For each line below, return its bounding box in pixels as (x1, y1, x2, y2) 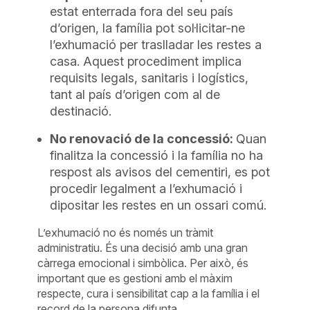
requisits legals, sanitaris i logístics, (50, 70, 249, 85)
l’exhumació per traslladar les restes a (50, 37, 262, 52)
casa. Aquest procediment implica (50, 53, 242, 69)
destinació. (50, 103, 112, 118)
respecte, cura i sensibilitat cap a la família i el (37, 286, 260, 300)
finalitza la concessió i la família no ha (50, 147, 264, 163)
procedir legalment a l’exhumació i (50, 181, 243, 196)
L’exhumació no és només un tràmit (37, 225, 214, 239)
